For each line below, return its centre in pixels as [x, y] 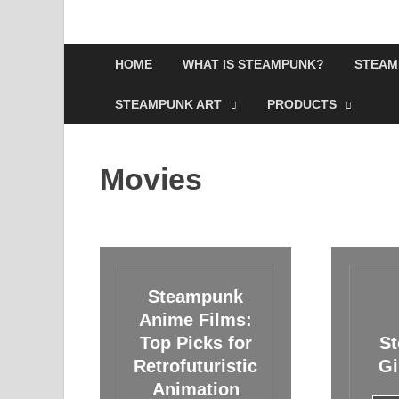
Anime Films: [195, 320]
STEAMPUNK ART [168, 104]
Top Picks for [195, 343]
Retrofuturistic [195, 366]
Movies [151, 179]
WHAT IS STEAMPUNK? [253, 64]
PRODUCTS [302, 104]
